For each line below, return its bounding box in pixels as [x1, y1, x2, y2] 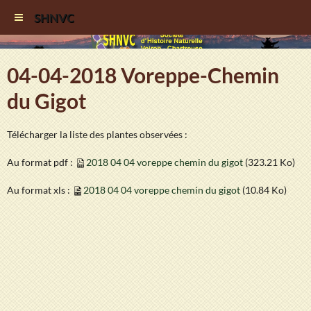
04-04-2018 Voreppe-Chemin [7, 62, 279, 87]
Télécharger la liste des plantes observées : [7, 128, 187, 140]
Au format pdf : [7, 156, 75, 168]
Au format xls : [7, 184, 72, 196]
